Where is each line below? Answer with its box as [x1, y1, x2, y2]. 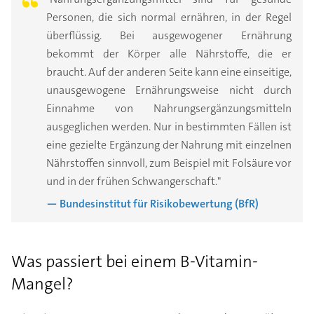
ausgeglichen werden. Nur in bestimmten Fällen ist [46, 119, 292, 135]
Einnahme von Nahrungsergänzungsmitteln [46, 101, 292, 116]
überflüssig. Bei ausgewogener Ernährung [46, 28, 292, 43]
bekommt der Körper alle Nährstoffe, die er [46, 46, 292, 62]
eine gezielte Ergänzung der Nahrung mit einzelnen [46, 137, 292, 153]
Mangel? [11, 273, 74, 296]
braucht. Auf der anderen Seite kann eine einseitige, [46, 64, 292, 80]
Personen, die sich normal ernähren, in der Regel [46, 10, 292, 25]
